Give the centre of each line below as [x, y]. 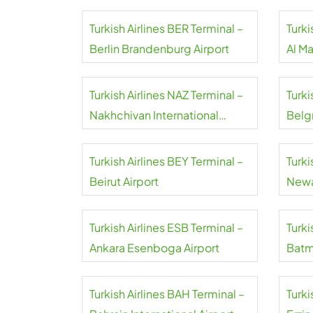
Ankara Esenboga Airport [154, 248]
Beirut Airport [124, 181]
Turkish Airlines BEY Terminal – [166, 161]
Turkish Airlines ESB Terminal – [166, 227]
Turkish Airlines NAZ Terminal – [166, 95]
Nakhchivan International [154, 115]
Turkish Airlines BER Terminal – [166, 28]
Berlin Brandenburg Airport [159, 49]
